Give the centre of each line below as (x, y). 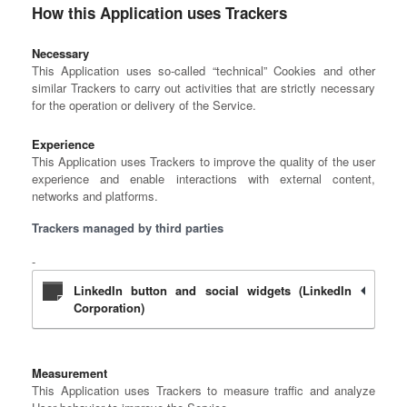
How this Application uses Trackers (159, 13)
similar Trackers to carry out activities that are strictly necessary (203, 88)
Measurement (69, 373)
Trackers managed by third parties (128, 228)
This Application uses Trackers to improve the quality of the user (203, 161)
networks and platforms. (95, 196)
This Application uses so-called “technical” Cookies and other (203, 70)
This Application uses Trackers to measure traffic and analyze (203, 390)
